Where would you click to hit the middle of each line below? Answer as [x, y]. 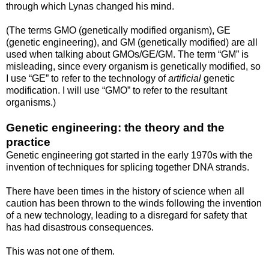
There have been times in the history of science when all [125, 191]
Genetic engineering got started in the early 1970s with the [129, 155]
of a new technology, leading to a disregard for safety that [126, 215]
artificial [185, 78]
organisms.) [31, 102]
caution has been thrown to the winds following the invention [134, 203]
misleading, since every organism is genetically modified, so [133, 66]
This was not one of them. [60, 251]
